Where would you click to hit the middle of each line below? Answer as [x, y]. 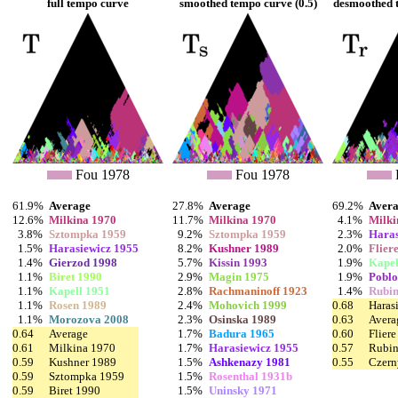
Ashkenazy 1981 [250, 362]
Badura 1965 [242, 334]
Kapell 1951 [80, 291]
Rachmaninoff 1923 [258, 291]
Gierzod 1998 [83, 263]
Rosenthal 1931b [251, 377]
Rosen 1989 [78, 306]
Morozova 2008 [89, 320]
